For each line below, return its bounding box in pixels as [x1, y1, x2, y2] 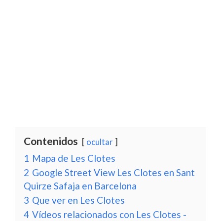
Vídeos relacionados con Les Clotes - [32, 209, 186, 220]
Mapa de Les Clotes [32, 152, 115, 164]
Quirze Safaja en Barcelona [24, 180, 137, 191]
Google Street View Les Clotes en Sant [32, 167, 195, 178]
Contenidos [24, 135, 78, 147]
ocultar [86, 137, 113, 147]
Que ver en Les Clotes [32, 194, 125, 206]
